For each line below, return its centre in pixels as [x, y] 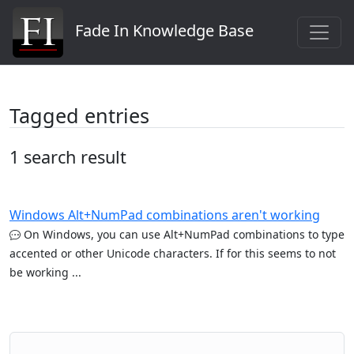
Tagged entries [79, 115]
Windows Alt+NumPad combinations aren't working [165, 215]
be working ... [45, 272]
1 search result [68, 157]
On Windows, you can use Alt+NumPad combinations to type [183, 234]
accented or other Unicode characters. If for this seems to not [173, 253]
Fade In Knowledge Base [158, 31]
